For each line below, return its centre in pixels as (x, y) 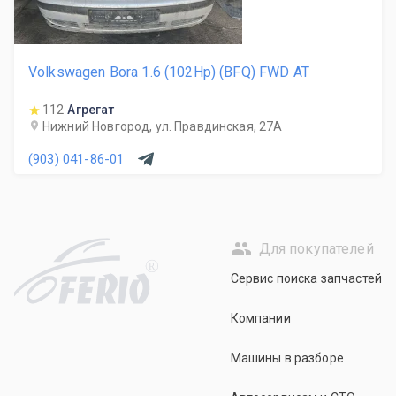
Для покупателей (316, 248)
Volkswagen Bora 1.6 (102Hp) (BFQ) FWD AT (169, 72)
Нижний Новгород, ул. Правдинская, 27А (163, 126)
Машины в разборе (287, 358)
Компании (260, 318)
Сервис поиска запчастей (306, 278)
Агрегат (91, 110)
